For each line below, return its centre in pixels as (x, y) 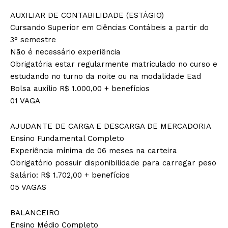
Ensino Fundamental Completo (67, 138)
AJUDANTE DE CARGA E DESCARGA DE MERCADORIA (111, 126)
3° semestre (33, 39)
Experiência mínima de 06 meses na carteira (94, 150)
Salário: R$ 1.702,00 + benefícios (70, 175)
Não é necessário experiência (65, 52)
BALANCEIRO (35, 212)
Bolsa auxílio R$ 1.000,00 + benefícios (80, 88)
